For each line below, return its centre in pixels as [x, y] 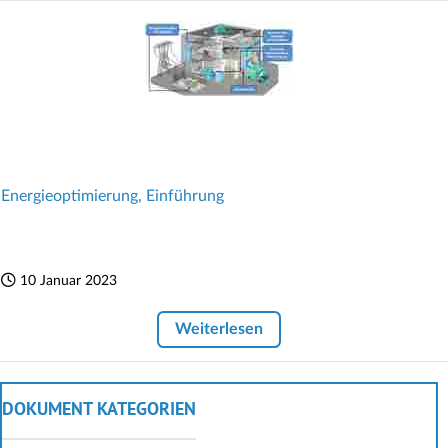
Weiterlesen [219, 329]
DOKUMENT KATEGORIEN [99, 410]
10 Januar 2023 [68, 280]
